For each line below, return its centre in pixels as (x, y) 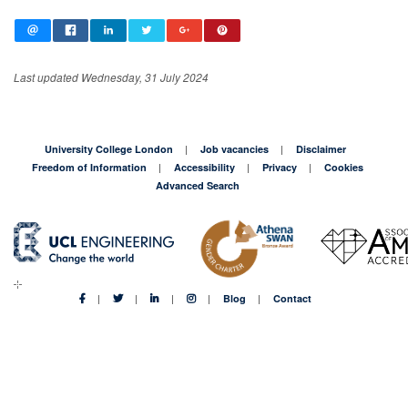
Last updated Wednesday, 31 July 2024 (111, 77)
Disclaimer (321, 148)
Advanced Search (198, 185)
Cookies (344, 167)
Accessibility (204, 167)
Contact (292, 298)
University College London (109, 148)
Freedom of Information (89, 167)
